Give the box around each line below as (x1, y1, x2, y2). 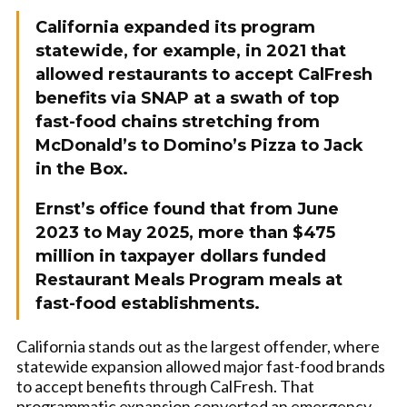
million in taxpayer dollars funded (35, 246, 326, 266)
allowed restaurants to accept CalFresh (35, 65, 372, 84)
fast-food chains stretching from (35, 112, 320, 132)
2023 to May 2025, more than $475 (35, 223, 335, 243)
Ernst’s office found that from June (35, 199, 339, 219)
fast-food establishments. (35, 293, 260, 313)
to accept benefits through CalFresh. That (16, 376, 314, 396)
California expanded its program (35, 17, 315, 37)
